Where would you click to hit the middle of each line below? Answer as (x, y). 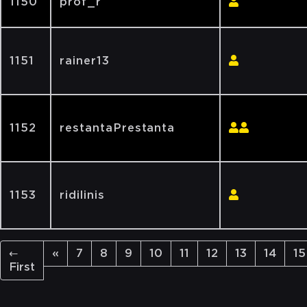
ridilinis (82, 195)
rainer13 (85, 61)
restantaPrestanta (118, 128)
